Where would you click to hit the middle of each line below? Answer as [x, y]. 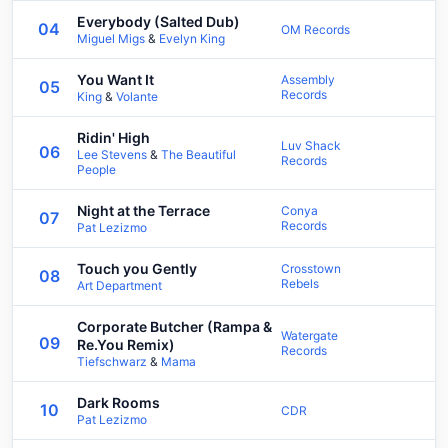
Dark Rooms [118, 402]
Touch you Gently [137, 268]
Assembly [308, 80]
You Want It [115, 79]
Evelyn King [192, 38]
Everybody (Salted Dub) [158, 21]
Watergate [309, 336]
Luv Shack [311, 145]
